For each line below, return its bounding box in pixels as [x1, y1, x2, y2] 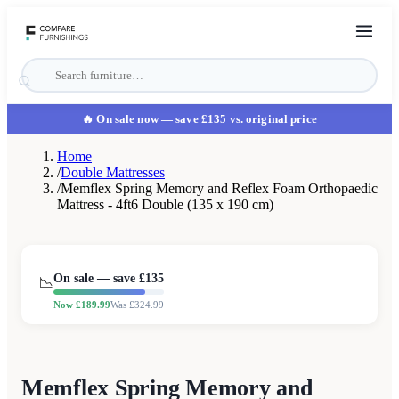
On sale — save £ [53, 272, 145, 285]
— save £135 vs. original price [158, 112, 317, 126]
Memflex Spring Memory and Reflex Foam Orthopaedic [61, 181, 378, 196]
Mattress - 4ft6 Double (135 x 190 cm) [57, 197, 273, 212]
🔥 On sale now [82, 112, 159, 126]
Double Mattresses [61, 165, 165, 180]
